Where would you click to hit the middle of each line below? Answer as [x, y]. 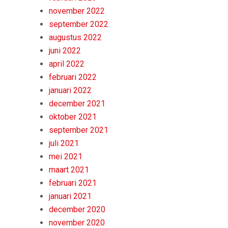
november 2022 [77, 11]
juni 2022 [65, 51]
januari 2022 [70, 90]
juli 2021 [64, 143]
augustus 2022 [75, 37]
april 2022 [67, 64]
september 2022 [79, 24]
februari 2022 [73, 77]
